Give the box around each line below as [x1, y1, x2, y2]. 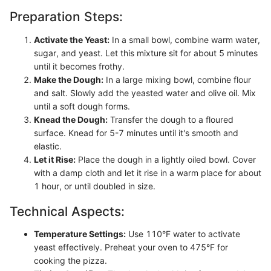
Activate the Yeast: [34, 34, 109, 45]
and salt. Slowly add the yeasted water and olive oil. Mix [34, 87, 256, 98]
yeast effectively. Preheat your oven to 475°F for [34, 242, 228, 252]
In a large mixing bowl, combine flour [103, 74, 251, 85]
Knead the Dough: [34, 114, 108, 125]
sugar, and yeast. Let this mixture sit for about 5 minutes [34, 47, 258, 58]
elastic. [34, 140, 62, 151]
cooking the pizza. [34, 255, 107, 266]
